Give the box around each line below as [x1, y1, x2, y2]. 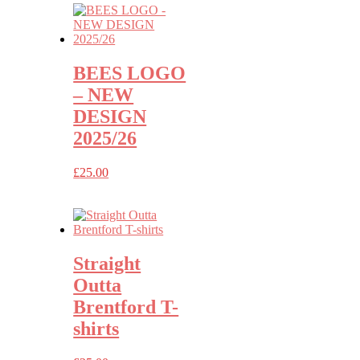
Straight [73, 253, 141, 275]
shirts [73, 318, 120, 340]
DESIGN [73, 106, 147, 128]
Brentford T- [73, 297, 179, 318]
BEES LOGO [73, 63, 186, 84]
